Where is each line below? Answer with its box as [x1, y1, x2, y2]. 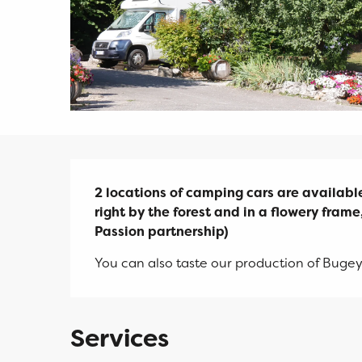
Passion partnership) [95, 222, 229, 240]
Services [70, 322, 170, 355]
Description [70, 159, 255, 203]
